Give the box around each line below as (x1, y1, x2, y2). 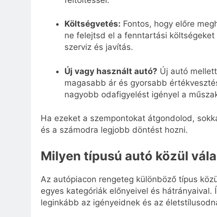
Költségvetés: (64, 19, 121, 29)
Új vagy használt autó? (64, 66, 157, 76)
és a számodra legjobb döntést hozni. (41, 125, 188, 135)
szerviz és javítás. (64, 42, 133, 52)
